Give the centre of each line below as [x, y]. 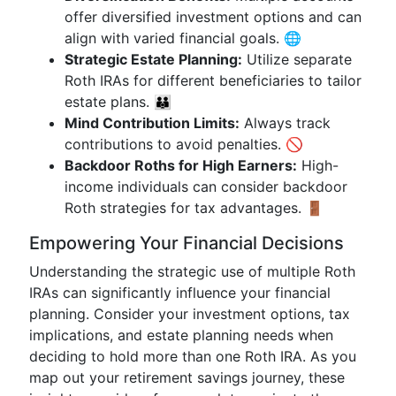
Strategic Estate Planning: [153, 59]
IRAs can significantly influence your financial [180, 293]
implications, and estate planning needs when [181, 335]
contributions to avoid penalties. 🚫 [184, 144]
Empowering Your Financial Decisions [187, 243]
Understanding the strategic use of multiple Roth [192, 271]
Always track [285, 123]
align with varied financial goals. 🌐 [183, 38]
